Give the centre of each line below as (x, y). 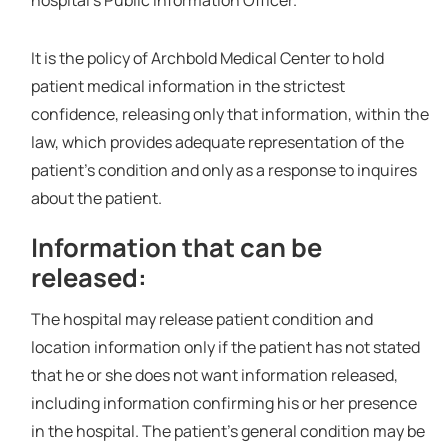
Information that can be (176, 247)
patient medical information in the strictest (187, 85)
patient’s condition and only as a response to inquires (223, 169)
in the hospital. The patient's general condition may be (227, 430)
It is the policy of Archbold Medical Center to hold (207, 57)
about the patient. (96, 197)
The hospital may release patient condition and (201, 318)
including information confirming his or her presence (223, 402)
